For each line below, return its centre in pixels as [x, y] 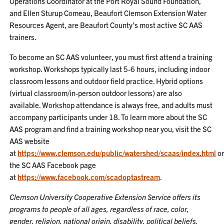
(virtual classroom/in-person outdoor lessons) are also [96, 93]
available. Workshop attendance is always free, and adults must [111, 105]
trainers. [23, 37]
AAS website [30, 141]
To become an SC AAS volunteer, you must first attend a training [111, 57]
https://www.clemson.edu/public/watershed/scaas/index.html [117, 153]
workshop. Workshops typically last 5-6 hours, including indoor [110, 69]
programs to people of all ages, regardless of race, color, [99, 209]
